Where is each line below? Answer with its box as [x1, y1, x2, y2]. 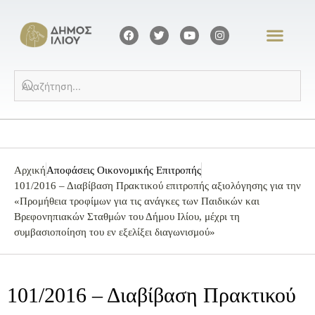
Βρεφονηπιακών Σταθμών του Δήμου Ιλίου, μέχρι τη [14, 211, 240, 223]
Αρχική [14, 165, 46, 176]
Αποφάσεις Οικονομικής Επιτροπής [46, 165, 201, 176]
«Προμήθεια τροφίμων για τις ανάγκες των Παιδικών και [14, 195, 259, 207]
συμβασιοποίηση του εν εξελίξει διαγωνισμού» [14, 226, 215, 238]
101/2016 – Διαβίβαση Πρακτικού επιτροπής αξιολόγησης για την [14, 180, 301, 192]
